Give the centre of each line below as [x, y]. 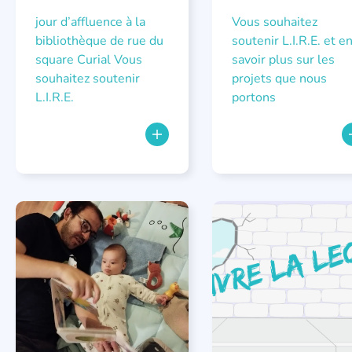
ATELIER [51, 224]
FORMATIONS [114, 224]
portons [253, 97]
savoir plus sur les [283, 60]
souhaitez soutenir [88, 79]
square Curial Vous [89, 60]
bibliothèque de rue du [99, 41]
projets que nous [279, 79]
